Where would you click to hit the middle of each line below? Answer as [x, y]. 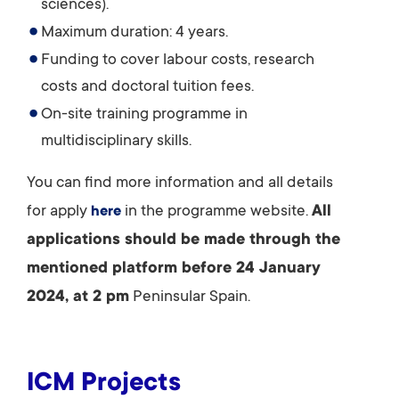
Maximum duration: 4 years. [134, 33]
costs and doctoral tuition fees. [147, 87]
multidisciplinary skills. [116, 142]
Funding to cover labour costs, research [178, 61]
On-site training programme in [144, 115]
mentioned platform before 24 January [174, 269]
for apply [59, 212]
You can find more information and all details [180, 183]
